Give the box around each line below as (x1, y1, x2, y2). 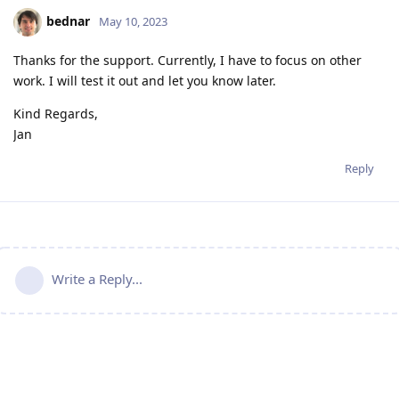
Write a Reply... (52, 269, 142, 288)
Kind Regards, (13, 104, 98, 122)
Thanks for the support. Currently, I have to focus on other (13, 51, 362, 69)
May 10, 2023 (99, 12, 167, 29)
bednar (46, 12, 90, 29)
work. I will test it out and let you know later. (13, 71, 276, 89)
